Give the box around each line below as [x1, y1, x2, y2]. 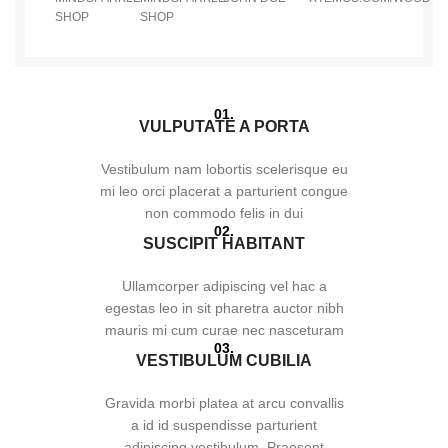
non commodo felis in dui [145, 205, 303, 221]
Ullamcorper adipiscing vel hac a [121, 278, 327, 294]
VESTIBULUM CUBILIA [136, 352, 312, 369]
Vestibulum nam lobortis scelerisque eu [100, 161, 348, 177]
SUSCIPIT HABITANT [143, 235, 305, 252]
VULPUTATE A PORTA [138, 118, 310, 135]
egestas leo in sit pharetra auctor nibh [104, 300, 344, 316]
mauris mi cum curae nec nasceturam [104, 322, 344, 338]
